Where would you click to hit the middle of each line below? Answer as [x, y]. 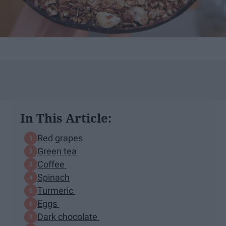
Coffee [52, 164]
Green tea [58, 151]
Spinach [53, 178]
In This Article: [66, 118]
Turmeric [56, 191]
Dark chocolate [68, 217]
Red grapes [61, 138]
